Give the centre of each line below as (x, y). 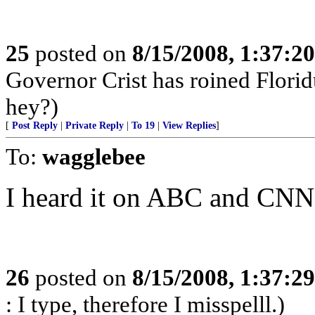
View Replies (189, 126)
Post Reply (35, 126)
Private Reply (95, 126)
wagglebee (94, 156)
